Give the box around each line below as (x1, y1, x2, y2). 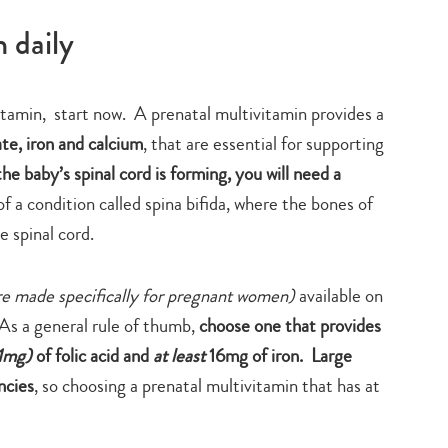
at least (153, 341, 209, 369)
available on (295, 281, 383, 309)
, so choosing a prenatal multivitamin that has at (34, 371, 380, 399)
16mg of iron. (209, 341, 303, 369)
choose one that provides (199, 311, 381, 339)
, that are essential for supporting (143, 129, 384, 157)
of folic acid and (32, 341, 153, 369)
